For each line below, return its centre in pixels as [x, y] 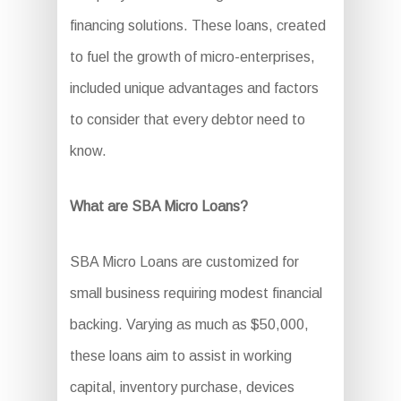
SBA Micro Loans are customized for [184, 261]
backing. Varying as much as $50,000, [189, 324]
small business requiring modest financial [196, 293]
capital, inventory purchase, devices [182, 387]
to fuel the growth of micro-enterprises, [192, 56]
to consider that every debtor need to [187, 119]
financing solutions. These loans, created [197, 25]
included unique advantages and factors [194, 88]
